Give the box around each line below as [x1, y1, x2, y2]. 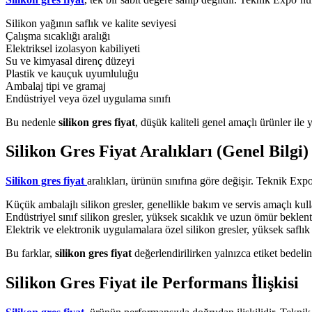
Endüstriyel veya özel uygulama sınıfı [6, 92, 171, 104]
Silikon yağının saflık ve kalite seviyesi [6, 17, 176, 29]
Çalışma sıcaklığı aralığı [6, 29, 110, 42]
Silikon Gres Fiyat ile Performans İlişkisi [6, 274, 299, 292]
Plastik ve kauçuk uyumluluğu [6, 67, 139, 79]
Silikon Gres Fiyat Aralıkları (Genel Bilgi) [6, 142, 309, 161]
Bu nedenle [6, 116, 58, 128]
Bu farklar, [6, 247, 55, 260]
